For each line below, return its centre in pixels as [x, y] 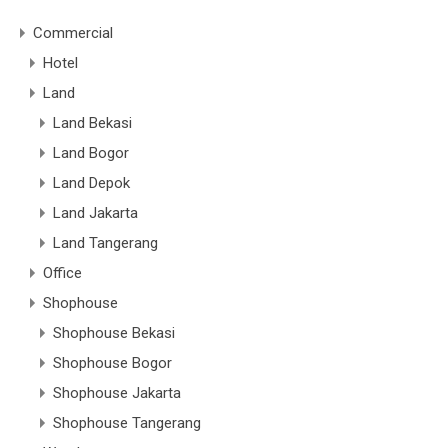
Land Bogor [91, 152]
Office [62, 272]
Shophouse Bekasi [114, 332]
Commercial [73, 32]
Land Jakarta [95, 212]
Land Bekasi [92, 122]
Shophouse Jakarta [117, 392]
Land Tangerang [105, 242]
